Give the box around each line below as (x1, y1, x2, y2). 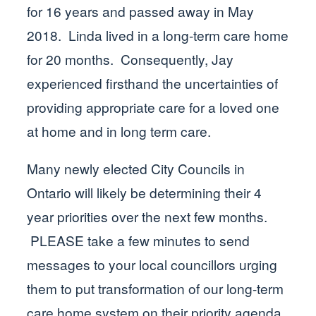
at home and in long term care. (27, 121, 212, 141)
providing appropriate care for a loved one (27, 97, 280, 117)
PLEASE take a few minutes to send (27, 231, 250, 250)
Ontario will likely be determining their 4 (27, 183, 262, 202)
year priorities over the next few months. (27, 207, 272, 226)
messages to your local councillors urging (27, 255, 278, 274)
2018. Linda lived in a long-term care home (27, 25, 289, 45)
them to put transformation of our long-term (27, 279, 284, 298)
